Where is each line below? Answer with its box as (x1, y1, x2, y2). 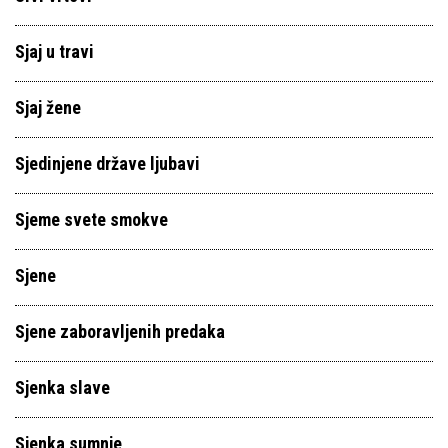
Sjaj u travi (15, 41, 94, 62)
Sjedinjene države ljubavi (15, 153, 200, 174)
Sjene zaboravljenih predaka (15, 321, 225, 342)
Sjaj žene (15, 97, 81, 118)
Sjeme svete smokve (15, 209, 168, 230)
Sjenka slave (15, 377, 110, 398)
